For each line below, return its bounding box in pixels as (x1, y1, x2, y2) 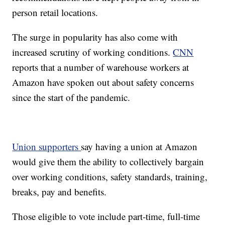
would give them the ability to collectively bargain (12, 155, 204, 168)
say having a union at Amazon (81, 140, 198, 153)
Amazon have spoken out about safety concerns (12, 76, 194, 89)
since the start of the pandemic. (12, 91, 131, 104)
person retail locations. (12, 6, 98, 19)
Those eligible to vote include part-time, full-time (12, 210, 200, 223)
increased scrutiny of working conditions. (12, 46, 173, 59)
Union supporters (12, 140, 81, 153)
